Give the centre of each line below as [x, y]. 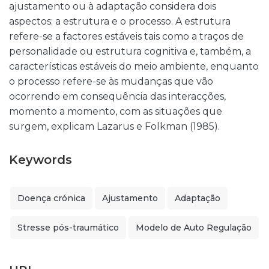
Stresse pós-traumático [68, 228]
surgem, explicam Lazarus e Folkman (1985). [114, 126]
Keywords [41, 160]
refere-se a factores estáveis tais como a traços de [126, 36]
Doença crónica [51, 198]
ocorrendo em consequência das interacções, [117, 96]
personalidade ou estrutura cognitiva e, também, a [130, 51]
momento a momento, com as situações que [116, 111]
